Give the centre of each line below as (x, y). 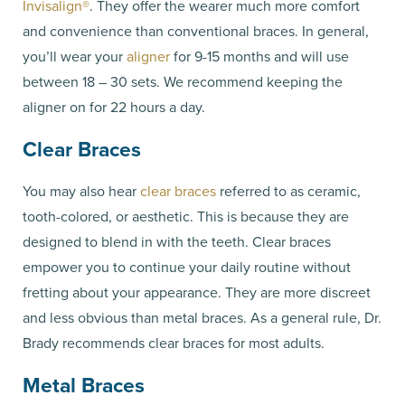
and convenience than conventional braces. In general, (196, 31)
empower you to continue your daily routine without (187, 267)
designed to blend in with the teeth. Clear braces (177, 241)
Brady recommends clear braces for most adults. (175, 343)
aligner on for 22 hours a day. (116, 107)
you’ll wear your (75, 56)
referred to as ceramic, (288, 191)
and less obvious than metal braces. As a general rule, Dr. (202, 317)
